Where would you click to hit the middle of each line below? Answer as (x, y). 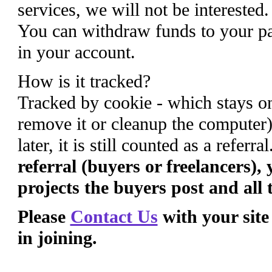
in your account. (76, 52)
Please (44, 217)
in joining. (57, 238)
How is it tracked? (84, 81)
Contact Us (114, 217)
